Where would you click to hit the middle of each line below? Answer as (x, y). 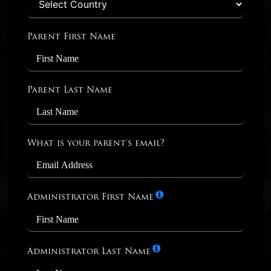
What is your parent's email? (96, 143)
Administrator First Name (91, 198)
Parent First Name (72, 37)
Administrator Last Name (89, 252)
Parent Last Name (70, 90)
